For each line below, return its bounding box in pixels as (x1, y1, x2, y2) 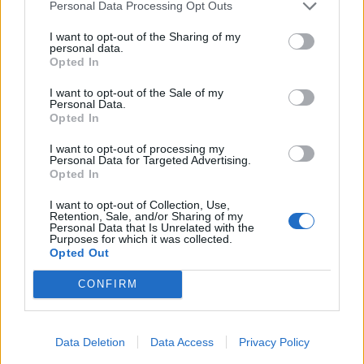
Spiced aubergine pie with (13, 290, 164, 308)
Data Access (149, 335, 214, 349)
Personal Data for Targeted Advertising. (50, 153, 251, 167)
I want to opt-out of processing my (50, 141, 224, 155)
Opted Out (50, 245, 110, 259)
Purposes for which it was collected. (50, 232, 232, 245)
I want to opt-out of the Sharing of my (50, 29, 240, 43)
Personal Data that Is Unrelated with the (50, 220, 254, 234)
